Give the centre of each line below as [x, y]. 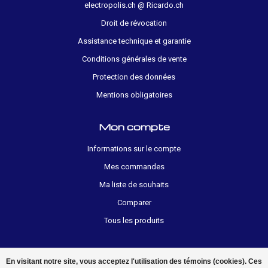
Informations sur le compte [134, 148]
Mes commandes [134, 166]
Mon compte [134, 126]
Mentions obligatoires [134, 95]
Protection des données [134, 77]
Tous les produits [134, 220]
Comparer [134, 202]
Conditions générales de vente [134, 59]
